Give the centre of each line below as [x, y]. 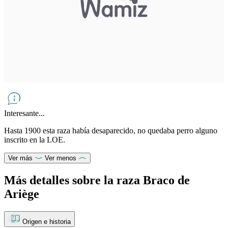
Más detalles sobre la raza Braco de [97, 180]
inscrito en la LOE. [36, 139]
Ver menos [61, 158]
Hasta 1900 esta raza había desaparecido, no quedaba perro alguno [111, 130]
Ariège [22, 194]
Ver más [20, 158]
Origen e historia [47, 221]
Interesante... [24, 113]
